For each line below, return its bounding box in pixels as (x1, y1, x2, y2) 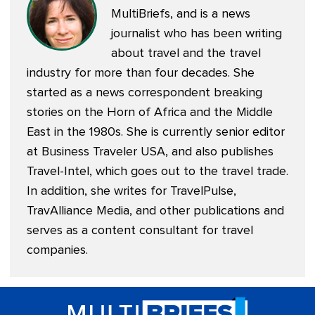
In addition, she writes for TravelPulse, (27, 185, 236, 198)
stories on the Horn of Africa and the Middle (27, 106, 273, 120)
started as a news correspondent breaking (27, 86, 262, 100)
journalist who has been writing (111, 27, 282, 41)
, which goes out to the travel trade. (89, 165, 288, 179)
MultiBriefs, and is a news (111, 8, 250, 21)
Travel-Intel (27, 165, 89, 179)
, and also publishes (165, 146, 274, 159)
